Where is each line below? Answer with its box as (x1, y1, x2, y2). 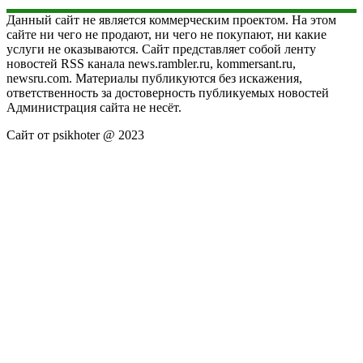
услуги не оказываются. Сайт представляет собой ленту (6, 41, 316, 56)
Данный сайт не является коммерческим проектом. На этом (6, 12, 336, 27)
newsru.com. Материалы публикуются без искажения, (6, 70, 302, 85)
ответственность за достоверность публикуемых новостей (6, 85, 329, 100)
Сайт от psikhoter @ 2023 (6, 127, 144, 142)
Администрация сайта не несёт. (6, 100, 181, 114)
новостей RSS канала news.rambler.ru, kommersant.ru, (6, 56, 296, 70)
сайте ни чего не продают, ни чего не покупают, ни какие (6, 27, 327, 41)
